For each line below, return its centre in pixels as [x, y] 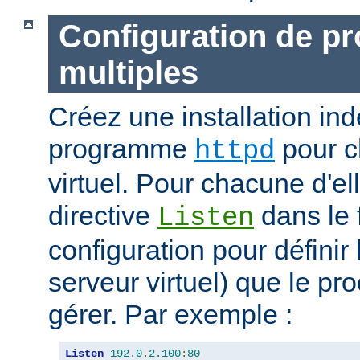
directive [103, 216]
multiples [128, 72]
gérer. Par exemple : [170, 315]
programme [121, 149]
